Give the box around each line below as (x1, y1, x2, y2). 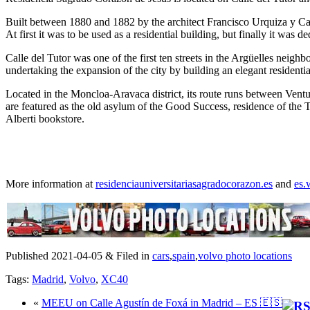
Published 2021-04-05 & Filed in (6, 249, 152, 262)
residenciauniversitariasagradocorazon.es (95, 177, 273, 190)
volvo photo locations (198, 249, 292, 262)
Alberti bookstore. (6, 112, 84, 125)
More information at (6, 177, 95, 190)
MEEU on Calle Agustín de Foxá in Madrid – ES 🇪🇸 (42, 296, 282, 309)
